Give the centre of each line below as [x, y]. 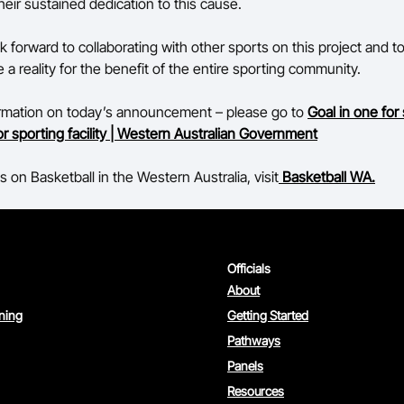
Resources [256, 391]
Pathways [254, 340]
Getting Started [268, 315]
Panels [245, 366]
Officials [249, 268]
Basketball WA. [329, 177]
